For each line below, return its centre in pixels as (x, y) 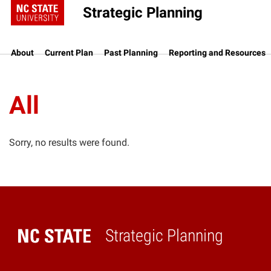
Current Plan (69, 52)
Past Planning (131, 52)
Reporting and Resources (217, 52)
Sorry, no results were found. (69, 142)
